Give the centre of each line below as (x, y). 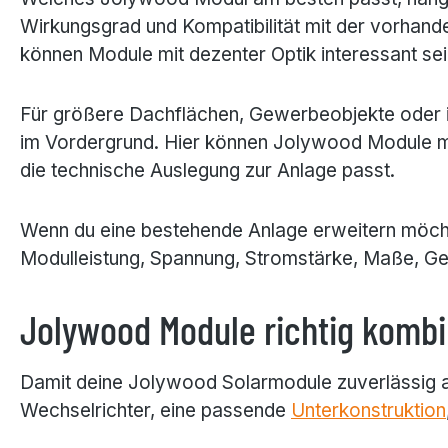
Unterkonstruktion (368, 410)
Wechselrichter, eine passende (155, 410)
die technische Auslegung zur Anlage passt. (207, 170)
